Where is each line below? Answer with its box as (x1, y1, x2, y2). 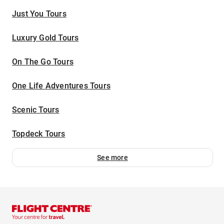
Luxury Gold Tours (12, 33, 79, 43)
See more (97, 153, 128, 162)
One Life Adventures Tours (12, 81, 110, 91)
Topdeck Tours (12, 129, 65, 139)
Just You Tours (12, 9, 66, 19)
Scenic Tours (12, 105, 59, 115)
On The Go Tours (12, 57, 73, 67)
